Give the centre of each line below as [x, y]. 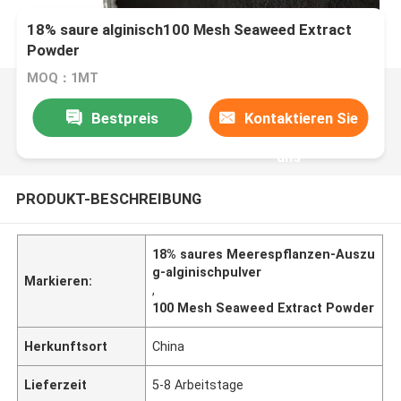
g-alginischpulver [207, 272]
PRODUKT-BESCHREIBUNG [108, 198]
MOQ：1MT [63, 78]
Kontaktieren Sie [302, 118]
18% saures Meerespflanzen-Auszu [264, 254]
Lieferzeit [56, 384]
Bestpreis [124, 118]
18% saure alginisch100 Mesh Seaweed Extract [190, 30]
